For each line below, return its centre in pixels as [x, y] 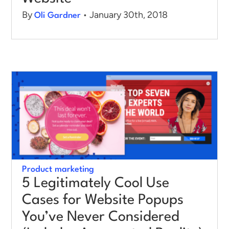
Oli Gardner [58, 16]
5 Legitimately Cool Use [96, 184]
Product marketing [58, 170]
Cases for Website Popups [103, 201]
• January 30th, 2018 [124, 15]
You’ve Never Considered [101, 217]
